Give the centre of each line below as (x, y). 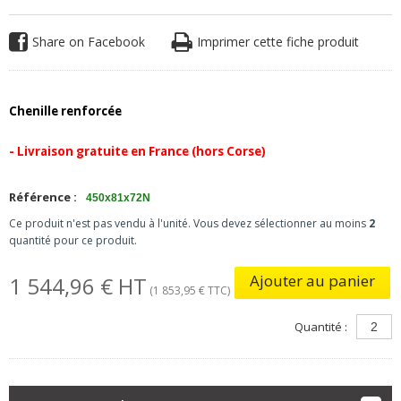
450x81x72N (118, 198)
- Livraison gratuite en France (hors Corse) (137, 151)
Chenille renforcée (65, 111)
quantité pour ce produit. (73, 240)
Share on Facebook (88, 42)
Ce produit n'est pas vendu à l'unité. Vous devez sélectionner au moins (188, 223)
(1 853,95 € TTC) (188, 290)
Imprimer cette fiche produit (277, 42)
